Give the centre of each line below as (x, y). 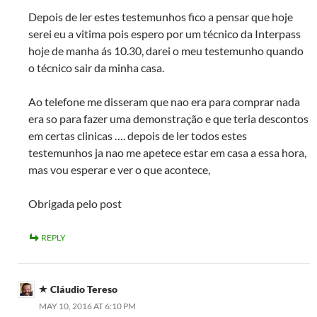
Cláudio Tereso (84, 289)
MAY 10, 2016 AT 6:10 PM (87, 306)
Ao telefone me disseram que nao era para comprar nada (164, 102)
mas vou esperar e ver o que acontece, (119, 170)
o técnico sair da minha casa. (96, 68)
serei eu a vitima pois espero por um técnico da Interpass (165, 34)
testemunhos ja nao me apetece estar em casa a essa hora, (167, 153)
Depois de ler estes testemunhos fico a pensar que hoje (161, 17)
